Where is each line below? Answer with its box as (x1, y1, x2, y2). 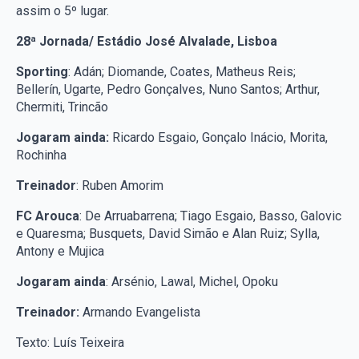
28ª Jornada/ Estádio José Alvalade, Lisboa (16, 33, 277, 49)
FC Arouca (16, 208, 79, 224)
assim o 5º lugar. (16, 2, 112, 18)
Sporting (16, 63, 68, 79)
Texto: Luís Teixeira (16, 334, 124, 350)
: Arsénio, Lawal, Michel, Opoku (106, 273, 278, 289)
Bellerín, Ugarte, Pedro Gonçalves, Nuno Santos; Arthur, (16, 81, 320, 97)
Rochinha (16, 147, 70, 163)
